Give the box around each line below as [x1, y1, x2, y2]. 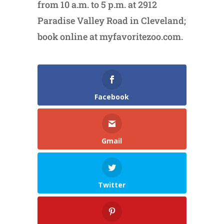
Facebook [94, 92, 129, 102]
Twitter [98, 180, 126, 190]
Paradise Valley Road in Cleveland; [37, 14, 186, 27]
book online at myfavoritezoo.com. [37, 30, 183, 43]
